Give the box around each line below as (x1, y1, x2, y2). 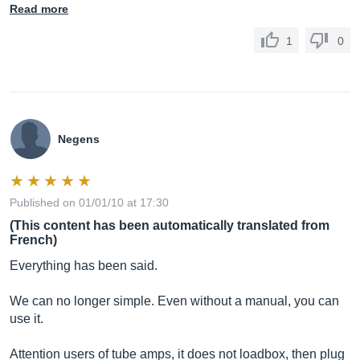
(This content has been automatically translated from (10, 219, 329, 232)
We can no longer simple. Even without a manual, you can (10, 294, 339, 308)
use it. (10, 312, 43, 325)
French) (10, 233, 57, 247)
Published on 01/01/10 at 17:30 (10, 196, 169, 209)
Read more (10, 2, 68, 15)
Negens (58, 133, 100, 145)
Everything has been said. (10, 259, 157, 272)
